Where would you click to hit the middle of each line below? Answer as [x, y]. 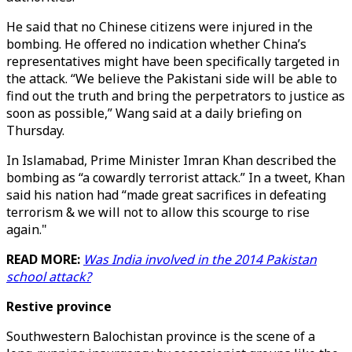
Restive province [60, 306]
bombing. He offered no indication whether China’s [156, 44]
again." [27, 229]
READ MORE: [45, 259]
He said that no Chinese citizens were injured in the [159, 27]
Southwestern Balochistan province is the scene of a [161, 336]
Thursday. [35, 130]
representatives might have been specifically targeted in [173, 61]
